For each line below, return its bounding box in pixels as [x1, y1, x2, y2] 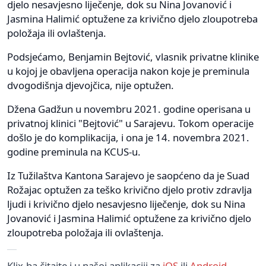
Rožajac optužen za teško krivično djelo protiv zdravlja [7, 182, 252, 197]
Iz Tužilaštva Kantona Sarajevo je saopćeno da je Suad [7, 168, 249, 182]
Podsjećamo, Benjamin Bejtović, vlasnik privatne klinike [7, 49, 259, 64]
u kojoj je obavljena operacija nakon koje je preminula [7, 64, 249, 78]
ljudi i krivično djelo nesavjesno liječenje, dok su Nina [7, 197, 245, 211]
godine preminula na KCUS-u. [7, 144, 141, 159]
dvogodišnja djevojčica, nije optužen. [7, 78, 174, 92]
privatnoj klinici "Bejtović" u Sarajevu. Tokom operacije [7, 116, 254, 130]
